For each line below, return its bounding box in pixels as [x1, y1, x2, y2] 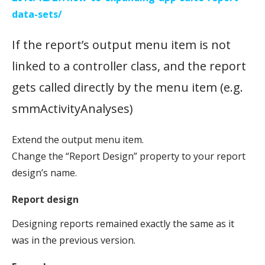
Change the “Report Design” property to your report [12, 149, 245, 163]
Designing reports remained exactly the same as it [12, 216, 234, 230]
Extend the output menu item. [12, 132, 144, 146]
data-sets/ [12, 7, 62, 21]
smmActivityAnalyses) [12, 100, 133, 117]
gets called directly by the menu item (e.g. [12, 79, 243, 95]
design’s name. [12, 166, 77, 179]
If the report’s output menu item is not [12, 36, 231, 53]
